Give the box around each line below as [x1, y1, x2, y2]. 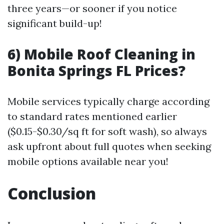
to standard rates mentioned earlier [7, 110, 177, 122]
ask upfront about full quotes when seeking [7, 140, 211, 152]
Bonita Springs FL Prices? [7, 61, 185, 80]
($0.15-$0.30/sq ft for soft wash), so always [7, 125, 207, 137]
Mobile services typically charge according [7, 95, 209, 107]
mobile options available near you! [7, 155, 168, 167]
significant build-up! [7, 17, 102, 29]
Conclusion [7, 182, 96, 204]
